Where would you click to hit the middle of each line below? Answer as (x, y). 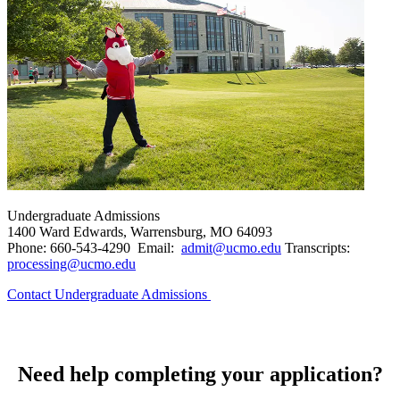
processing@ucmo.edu (71, 264)
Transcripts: (316, 248)
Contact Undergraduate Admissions (109, 295)
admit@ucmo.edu (231, 248)
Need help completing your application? (200, 374)
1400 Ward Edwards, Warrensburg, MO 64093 (140, 232)
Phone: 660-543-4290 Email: (94, 248)
